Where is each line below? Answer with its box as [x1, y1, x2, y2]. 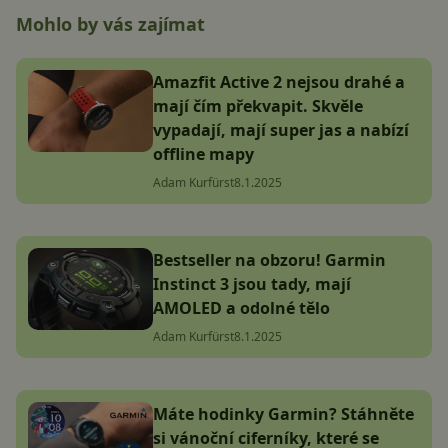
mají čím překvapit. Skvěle [153, 94, 363, 117]
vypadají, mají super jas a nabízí [153, 118, 409, 141]
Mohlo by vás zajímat [16, 11, 205, 36]
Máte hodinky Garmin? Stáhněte [153, 402, 414, 425]
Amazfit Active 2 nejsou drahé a [153, 70, 405, 93]
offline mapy [153, 142, 254, 165]
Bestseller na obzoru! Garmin [153, 248, 386, 271]
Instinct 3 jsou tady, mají [153, 272, 351, 295]
